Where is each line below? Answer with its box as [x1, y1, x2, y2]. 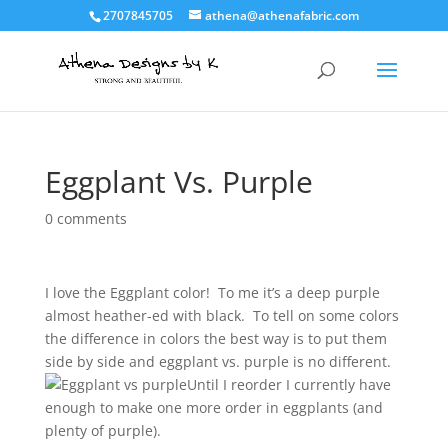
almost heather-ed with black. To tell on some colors [44, 306, 399, 325]
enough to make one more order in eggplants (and [44, 398, 383, 417]
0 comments [44, 209, 127, 228]
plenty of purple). [44, 421, 165, 440]
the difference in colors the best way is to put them [44, 329, 387, 348]
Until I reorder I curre [186, 375, 330, 394]
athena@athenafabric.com [204, 7, 359, 24]
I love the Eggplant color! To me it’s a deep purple [44, 283, 380, 302]
